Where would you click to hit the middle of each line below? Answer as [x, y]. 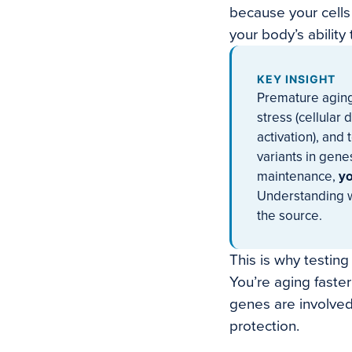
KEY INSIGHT [296, 79]
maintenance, [298, 176]
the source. [290, 216]
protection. [264, 326]
